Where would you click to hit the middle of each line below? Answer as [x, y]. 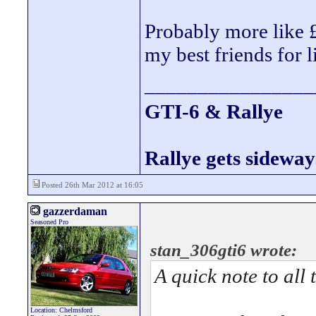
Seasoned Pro [49, 222]
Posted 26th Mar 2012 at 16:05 [91, 185]
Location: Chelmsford [61, 310]
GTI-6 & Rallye [214, 111]
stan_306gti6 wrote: [224, 250]
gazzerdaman [74, 211]
